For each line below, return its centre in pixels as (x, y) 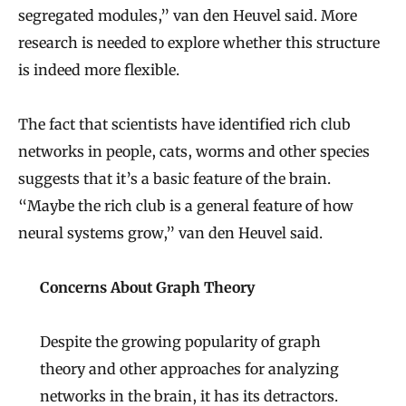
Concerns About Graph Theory (147, 288)
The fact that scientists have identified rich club (184, 125)
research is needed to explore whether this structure (199, 43)
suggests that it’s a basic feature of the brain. (174, 179)
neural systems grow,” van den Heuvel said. (170, 233)
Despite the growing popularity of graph (180, 342)
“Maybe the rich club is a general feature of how (186, 206)
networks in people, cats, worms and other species (194, 152)
